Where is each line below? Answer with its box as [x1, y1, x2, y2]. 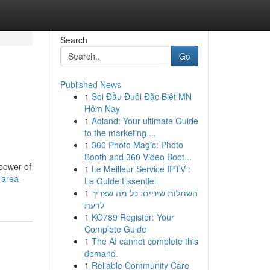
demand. [84, 247, 118, 259]
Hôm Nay [84, 102, 120, 115]
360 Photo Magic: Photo [91, 139, 183, 151]
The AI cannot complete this [91, 235, 198, 247]
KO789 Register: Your [91, 211, 174, 223]
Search [60, 34, 87, 46]
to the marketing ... [84, 127, 156, 139]
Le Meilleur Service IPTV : [91, 163, 190, 175]
